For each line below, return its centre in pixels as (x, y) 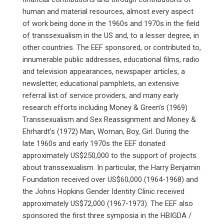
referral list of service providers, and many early (100, 95)
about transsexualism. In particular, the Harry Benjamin (111, 167)
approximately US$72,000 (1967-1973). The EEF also (107, 203)
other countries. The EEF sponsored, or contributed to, (111, 47)
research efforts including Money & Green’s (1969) (105, 107)
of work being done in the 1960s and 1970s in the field (111, 23)
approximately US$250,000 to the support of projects (109, 155)
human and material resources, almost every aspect (108, 11)
